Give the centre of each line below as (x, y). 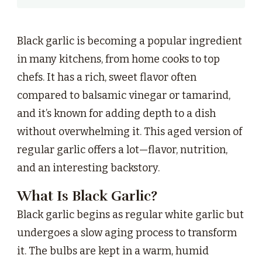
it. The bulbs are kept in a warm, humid (113, 251)
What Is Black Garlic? (87, 196)
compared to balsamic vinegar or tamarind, (124, 96)
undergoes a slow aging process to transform (127, 233)
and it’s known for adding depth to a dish (116, 114)
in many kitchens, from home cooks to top (118, 59)
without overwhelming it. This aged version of (130, 132)
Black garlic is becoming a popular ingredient (130, 41)
